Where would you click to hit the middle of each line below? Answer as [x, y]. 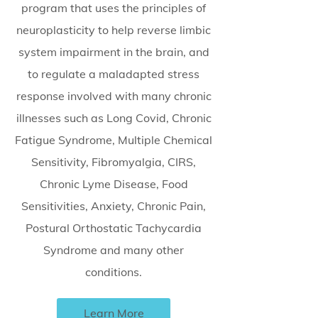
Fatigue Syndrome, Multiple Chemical [114, 140]
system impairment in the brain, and [114, 52]
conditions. [114, 272]
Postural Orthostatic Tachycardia [114, 228]
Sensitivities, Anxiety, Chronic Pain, [114, 206]
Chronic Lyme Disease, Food [114, 184]
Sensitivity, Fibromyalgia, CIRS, [114, 162]
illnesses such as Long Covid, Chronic [114, 118]
